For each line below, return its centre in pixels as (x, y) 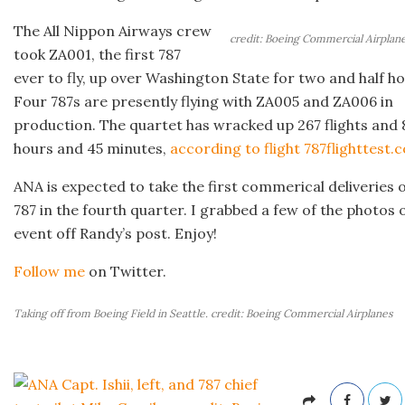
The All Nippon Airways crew (113, 30)
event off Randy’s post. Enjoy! (115, 233)
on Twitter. (126, 271)
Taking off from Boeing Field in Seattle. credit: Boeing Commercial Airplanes (203, 313)
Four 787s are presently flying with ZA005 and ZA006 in (203, 101)
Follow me (49, 271)
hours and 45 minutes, (92, 148)
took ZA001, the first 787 (97, 54)
